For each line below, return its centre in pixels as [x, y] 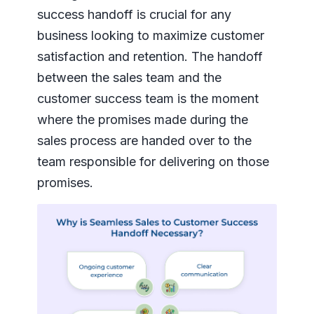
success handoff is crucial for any [134, 15]
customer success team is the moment [148, 99]
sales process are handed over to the [144, 141]
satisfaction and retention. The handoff [150, 57]
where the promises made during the [142, 120]
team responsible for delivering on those [153, 162]
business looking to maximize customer [150, 36]
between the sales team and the [129, 78]
